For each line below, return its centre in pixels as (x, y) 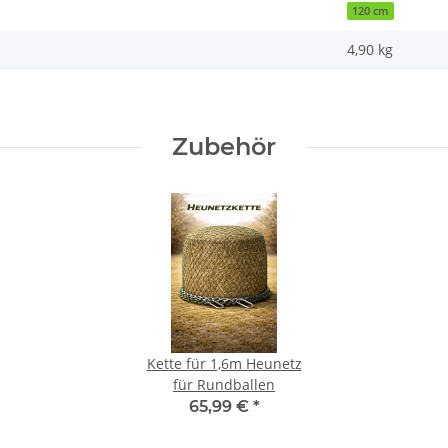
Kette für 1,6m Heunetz (224, 364)
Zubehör (224, 147)
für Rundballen (224, 385)
